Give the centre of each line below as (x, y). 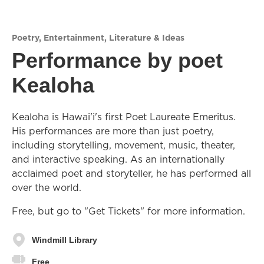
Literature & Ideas (147, 38)
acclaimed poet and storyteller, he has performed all (131, 173)
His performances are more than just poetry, (113, 131)
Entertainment (74, 38)
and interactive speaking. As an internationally (118, 159)
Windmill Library (65, 240)
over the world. (47, 187)
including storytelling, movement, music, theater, (123, 145)
